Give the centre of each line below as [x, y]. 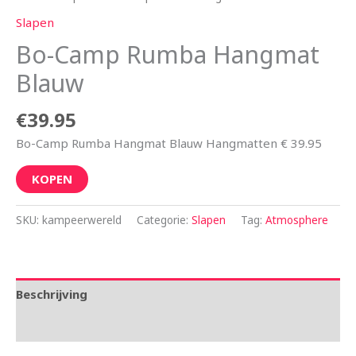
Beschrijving [52, 294]
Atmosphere [297, 221]
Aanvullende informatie [86, 325]
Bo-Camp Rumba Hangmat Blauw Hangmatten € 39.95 [169, 143]
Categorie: [164, 221]
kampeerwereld [82, 221]
